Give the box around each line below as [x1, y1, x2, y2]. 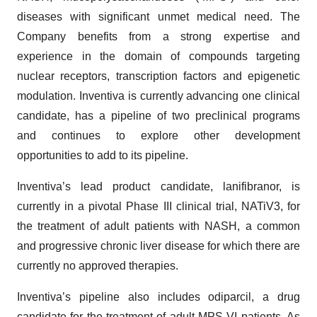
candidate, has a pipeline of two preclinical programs [17, 110, 300, 122]
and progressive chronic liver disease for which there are [17, 240, 300, 252]
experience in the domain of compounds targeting [17, 50, 300, 62]
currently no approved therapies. [17, 260, 178, 272]
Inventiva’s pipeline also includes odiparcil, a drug [17, 291, 300, 303]
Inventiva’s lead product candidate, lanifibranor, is [17, 180, 300, 192]
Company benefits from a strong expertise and [17, 30, 300, 42]
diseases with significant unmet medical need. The [17, 11, 300, 23]
